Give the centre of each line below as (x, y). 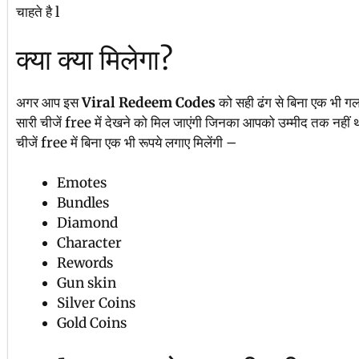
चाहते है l (38, 12)
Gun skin (87, 283)
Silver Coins (96, 303)
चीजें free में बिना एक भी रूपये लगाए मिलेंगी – (126, 142)
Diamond (87, 223)
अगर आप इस (49, 102)
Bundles (83, 203)
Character (89, 243)
